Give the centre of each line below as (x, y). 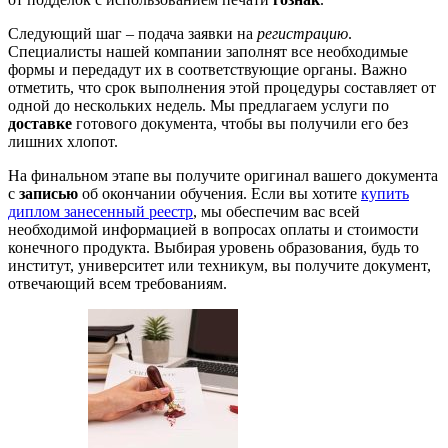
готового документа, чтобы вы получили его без (240, 123)
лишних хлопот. (63, 141)
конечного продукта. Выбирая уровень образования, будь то (213, 247)
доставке (40, 123)
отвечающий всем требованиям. (117, 283)
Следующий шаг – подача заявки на (132, 33)
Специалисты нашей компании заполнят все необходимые (208, 51)
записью (48, 193)
